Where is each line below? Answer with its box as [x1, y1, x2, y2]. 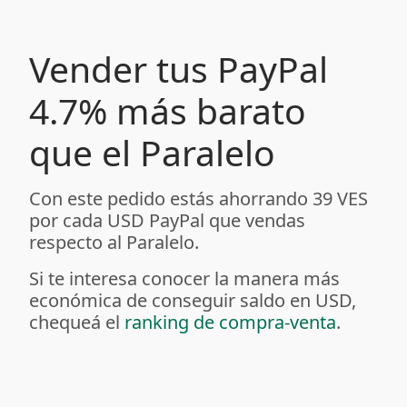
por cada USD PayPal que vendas [29, 208, 305, 233]
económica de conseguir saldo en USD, [29, 288, 356, 313]
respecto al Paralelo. [29, 230, 199, 254]
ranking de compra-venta [124, 310, 336, 334]
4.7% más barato [29, 86, 306, 134]
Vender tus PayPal [29, 45, 328, 93]
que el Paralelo [29, 128, 275, 176]
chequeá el [29, 310, 124, 334]
